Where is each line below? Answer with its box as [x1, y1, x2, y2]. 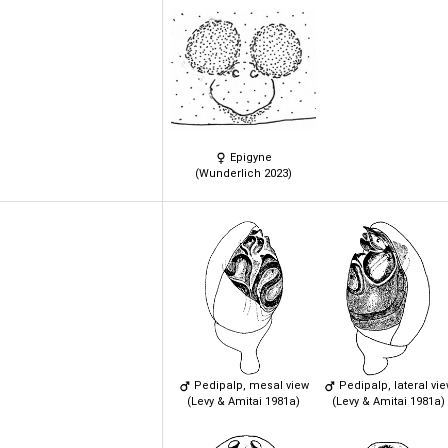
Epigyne [227, 150, 272, 164]
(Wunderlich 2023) [195, 166, 292, 180]
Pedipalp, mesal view [190, 378, 309, 392]
